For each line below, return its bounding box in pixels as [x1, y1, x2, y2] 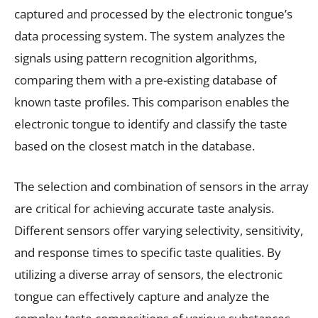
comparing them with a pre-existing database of [14, 71, 277, 88]
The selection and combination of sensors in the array [14, 177, 309, 194]
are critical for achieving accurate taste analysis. [14, 199, 274, 216]
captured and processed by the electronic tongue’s [14, 5, 292, 22]
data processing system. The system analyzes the [14, 27, 285, 44]
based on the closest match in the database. [14, 137, 255, 154]
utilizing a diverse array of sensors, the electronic [14, 265, 283, 283]
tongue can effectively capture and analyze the [14, 287, 270, 305]
